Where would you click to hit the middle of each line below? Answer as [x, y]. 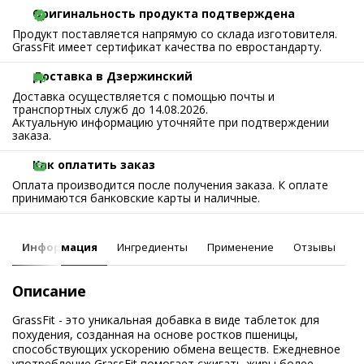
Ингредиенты [152, 247]
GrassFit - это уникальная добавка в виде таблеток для [166, 320]
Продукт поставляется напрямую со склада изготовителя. [175, 34]
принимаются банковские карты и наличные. [136, 198]
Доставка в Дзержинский [113, 76]
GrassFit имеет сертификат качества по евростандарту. [167, 47]
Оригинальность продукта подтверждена [164, 13]
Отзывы [314, 247]
